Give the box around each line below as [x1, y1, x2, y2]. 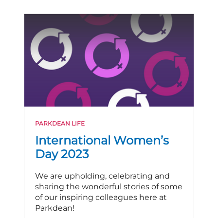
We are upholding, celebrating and [35, 171, 170, 181]
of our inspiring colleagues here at [35, 193, 167, 202]
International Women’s [35, 133, 169, 147]
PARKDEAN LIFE [35, 120, 85, 127]
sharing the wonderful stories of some [35, 182, 182, 191]
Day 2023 [35, 147, 89, 161]
